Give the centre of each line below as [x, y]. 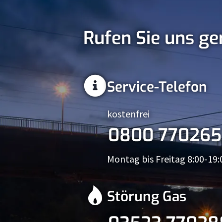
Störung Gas [147, 196]
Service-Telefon [157, 87]
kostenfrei [128, 113]
